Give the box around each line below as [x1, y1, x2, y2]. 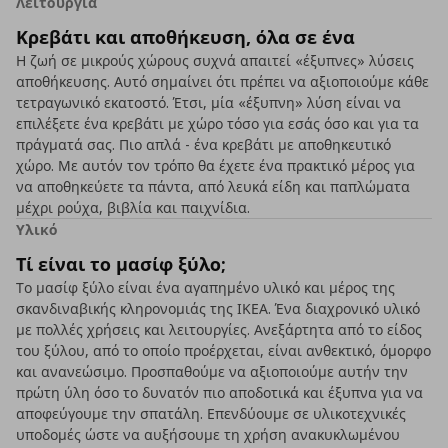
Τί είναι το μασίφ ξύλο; [16, 252, 226, 276]
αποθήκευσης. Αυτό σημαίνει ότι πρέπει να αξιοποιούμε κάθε [16, 72, 429, 91]
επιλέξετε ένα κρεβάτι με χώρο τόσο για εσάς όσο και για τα [16, 114, 419, 133]
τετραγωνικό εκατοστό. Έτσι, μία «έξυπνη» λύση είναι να [16, 93, 401, 112]
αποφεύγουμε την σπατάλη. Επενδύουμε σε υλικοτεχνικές [16, 404, 406, 423]
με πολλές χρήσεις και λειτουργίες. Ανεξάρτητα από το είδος [16, 320, 422, 339]
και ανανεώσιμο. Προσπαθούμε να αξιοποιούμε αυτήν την [16, 362, 408, 381]
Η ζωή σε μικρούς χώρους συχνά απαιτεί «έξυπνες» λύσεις [16, 51, 414, 70]
